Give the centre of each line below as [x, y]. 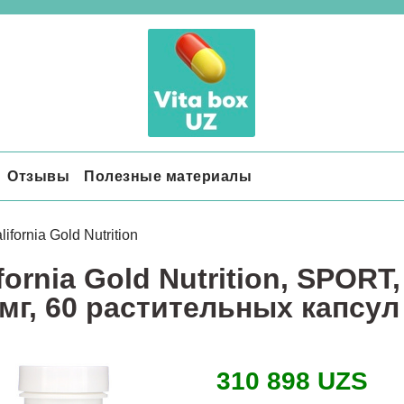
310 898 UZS [292, 381]
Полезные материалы [168, 176]
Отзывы [38, 176]
